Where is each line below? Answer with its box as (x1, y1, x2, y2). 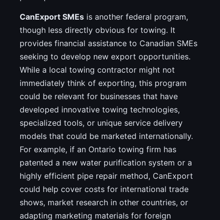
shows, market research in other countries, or (20, 197, 188, 208)
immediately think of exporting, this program (20, 78, 187, 88)
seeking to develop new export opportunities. (20, 52, 191, 62)
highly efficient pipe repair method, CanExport (20, 171, 193, 181)
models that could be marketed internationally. (20, 131, 193, 141)
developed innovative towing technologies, (20, 105, 180, 115)
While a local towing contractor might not (20, 65, 175, 75)
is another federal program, (84, 12, 188, 22)
